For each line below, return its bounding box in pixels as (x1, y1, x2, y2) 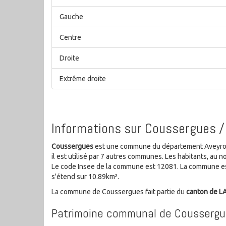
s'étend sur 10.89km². (51, 172, 119, 181)
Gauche (60, 13, 83, 21)
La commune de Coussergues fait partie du (51, 187, 186, 196)
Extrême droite (60, 75, 106, 83)
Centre (60, 33, 81, 42)
